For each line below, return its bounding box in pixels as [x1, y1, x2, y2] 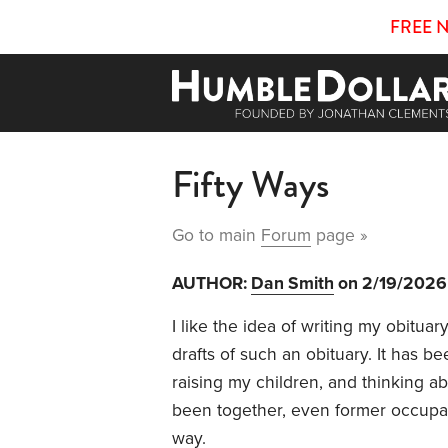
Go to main [172, 224, 261, 246]
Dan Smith [251, 272, 334, 294]
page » [311, 224, 368, 246]
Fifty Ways [172, 156, 329, 212]
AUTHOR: [172, 272, 251, 294]
